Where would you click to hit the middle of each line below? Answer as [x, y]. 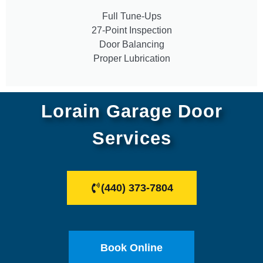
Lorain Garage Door [131, 111]
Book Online [131, 247]
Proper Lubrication [131, 58]
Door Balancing [131, 44]
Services [131, 138]
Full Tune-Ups [131, 16]
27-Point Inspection [131, 30]
